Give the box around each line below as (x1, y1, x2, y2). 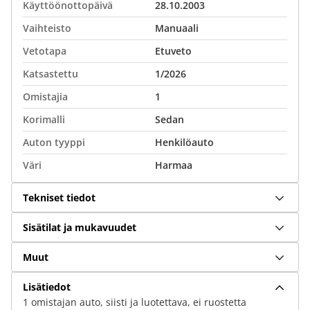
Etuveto (155, 44, 192, 57)
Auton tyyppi (23, 136, 85, 149)
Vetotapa (23, 44, 66, 57)
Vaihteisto (23, 21, 71, 35)
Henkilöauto (155, 136, 214, 149)
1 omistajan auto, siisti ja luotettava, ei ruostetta (23, 295, 246, 309)
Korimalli (23, 113, 65, 126)
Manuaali (155, 21, 199, 35)
